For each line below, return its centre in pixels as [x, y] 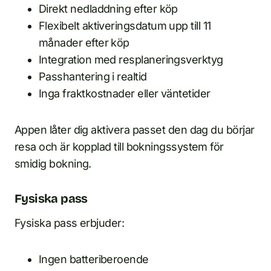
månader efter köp [84, 43]
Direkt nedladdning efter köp [108, 9]
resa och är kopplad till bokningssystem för [119, 147]
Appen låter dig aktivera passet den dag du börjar [135, 130]
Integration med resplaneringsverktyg [131, 60]
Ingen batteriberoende [94, 259]
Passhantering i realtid [93, 77]
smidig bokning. [53, 164]
